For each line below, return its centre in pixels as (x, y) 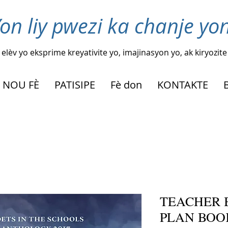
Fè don (126, 84)
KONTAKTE (183, 84)
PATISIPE (75, 84)
